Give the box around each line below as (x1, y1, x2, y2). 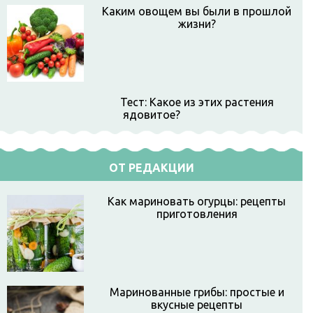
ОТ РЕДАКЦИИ (108, 161, 194, 174)
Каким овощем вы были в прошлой (102, 5, 291, 17)
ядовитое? (122, 108, 180, 121)
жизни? (177, 17, 216, 30)
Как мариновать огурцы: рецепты (108, 195, 286, 208)
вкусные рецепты (151, 298, 242, 311)
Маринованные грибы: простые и (109, 286, 284, 298)
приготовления (156, 208, 238, 220)
